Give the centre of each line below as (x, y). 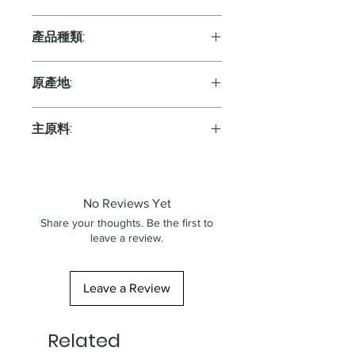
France (51, 116)
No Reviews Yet (127, 203)
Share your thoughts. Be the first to (127, 222)
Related (84, 340)
